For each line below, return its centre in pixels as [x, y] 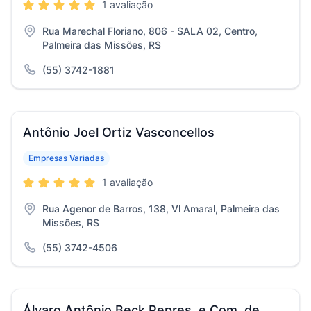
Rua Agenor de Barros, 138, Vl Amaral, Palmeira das [161, 209]
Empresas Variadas [66, 158]
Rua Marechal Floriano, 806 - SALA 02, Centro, [150, 31]
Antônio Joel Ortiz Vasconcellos [119, 132]
